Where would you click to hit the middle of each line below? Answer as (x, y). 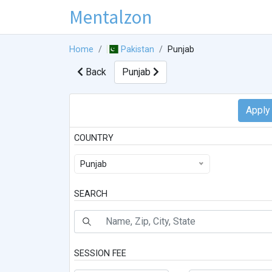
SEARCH (91, 194)
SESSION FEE (100, 254)
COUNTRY (94, 138)
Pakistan (138, 50)
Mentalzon (110, 17)
